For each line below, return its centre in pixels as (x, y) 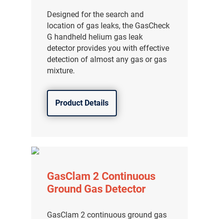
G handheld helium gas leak (95, 37)
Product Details (82, 103)
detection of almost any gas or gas (107, 60)
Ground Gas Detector (97, 189)
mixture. (61, 71)
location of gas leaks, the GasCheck (109, 26)
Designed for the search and (96, 15)
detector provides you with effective (108, 48)
